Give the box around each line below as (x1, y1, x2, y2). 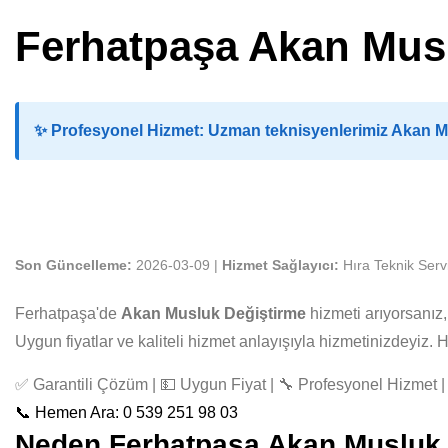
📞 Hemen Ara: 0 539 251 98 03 (15, 404, 238, 421)
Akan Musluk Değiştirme (121, 305, 306, 322)
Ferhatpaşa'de (15, 305, 121, 322)
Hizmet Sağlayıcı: (222, 258, 339, 273)
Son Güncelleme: (15, 258, 132, 273)
